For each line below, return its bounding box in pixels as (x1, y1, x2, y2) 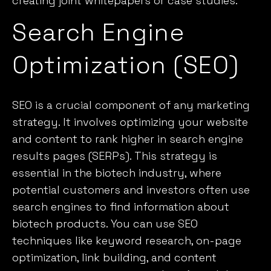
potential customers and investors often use (12, 182, 250, 197)
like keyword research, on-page (72, 233, 241, 247)
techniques (12, 233, 72, 247)
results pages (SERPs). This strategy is (12, 148, 217, 163)
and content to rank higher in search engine (12, 131, 243, 146)
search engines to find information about (12, 199, 229, 214)
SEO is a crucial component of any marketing (12, 97, 250, 112)
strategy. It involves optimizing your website (12, 114, 248, 129)
